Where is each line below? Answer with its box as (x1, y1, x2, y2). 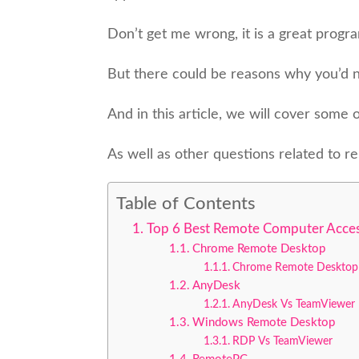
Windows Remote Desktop (192, 316, 336, 329)
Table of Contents (116, 195, 256, 212)
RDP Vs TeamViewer (232, 335, 333, 347)
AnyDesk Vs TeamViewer (232, 298, 355, 310)
